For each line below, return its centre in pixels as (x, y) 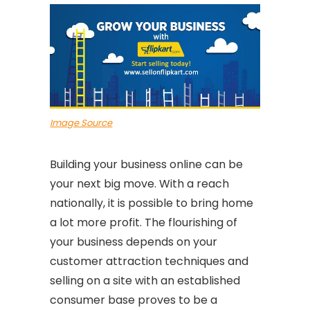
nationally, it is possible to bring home (152, 203)
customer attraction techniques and (149, 261)
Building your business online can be (147, 164)
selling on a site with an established (145, 280)
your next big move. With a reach (140, 183)
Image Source (81, 122)
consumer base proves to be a (134, 300)
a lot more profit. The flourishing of (144, 222)
